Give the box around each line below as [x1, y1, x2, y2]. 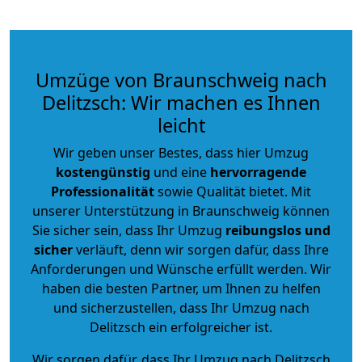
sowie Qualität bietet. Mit [154, 182, 311, 200]
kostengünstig [56, 162, 150, 181]
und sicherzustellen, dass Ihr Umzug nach [53, 298, 309, 317]
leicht [157, 112, 205, 138]
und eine [150, 162, 210, 181]
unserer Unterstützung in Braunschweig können [32, 201, 330, 220]
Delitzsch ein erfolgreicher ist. [90, 318, 272, 336]
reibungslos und [225, 221, 330, 239]
